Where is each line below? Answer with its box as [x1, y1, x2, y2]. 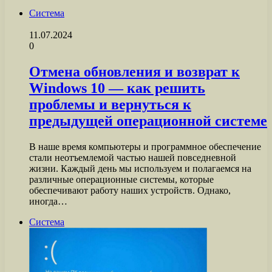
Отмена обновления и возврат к [29, 63, 240, 80]
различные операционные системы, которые [29, 174, 214, 185]
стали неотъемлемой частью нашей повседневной [29, 152, 236, 163]
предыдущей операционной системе [29, 112, 267, 129]
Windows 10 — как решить [29, 80, 205, 96]
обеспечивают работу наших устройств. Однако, [29, 185, 231, 195]
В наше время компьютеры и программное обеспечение [29, 141, 261, 152]
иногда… [29, 195, 67, 206]
